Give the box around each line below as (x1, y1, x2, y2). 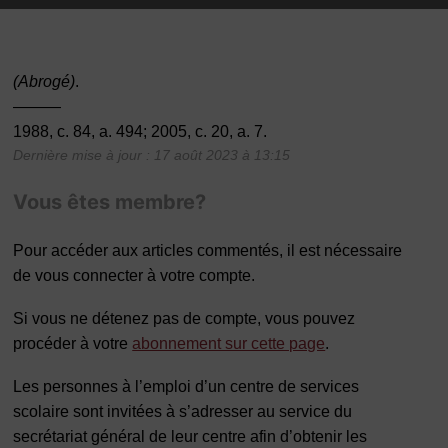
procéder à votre (13, 335, 133, 353)
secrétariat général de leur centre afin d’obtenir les (13, 428, 368, 446)
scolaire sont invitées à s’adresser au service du (13, 403, 353, 421)
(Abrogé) (13, 73, 76, 91)
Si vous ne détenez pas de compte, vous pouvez (13, 310, 356, 328)
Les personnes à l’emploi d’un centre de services (13, 378, 360, 396)
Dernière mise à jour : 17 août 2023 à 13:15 (13, 147, 291, 164)
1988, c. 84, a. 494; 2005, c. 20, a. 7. (13, 123, 268, 141)
